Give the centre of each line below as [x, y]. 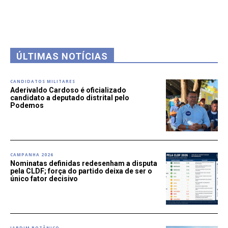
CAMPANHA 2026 [32, 155]
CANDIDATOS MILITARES [43, 81]
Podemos [27, 106]
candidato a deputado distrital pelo [70, 98]
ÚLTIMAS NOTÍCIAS [62, 56]
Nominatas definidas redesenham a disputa [84, 164]
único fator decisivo [44, 179]
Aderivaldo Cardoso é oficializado [68, 90]
